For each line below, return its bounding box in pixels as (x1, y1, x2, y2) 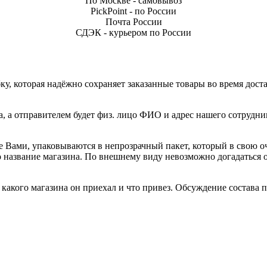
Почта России (105, 17, 162, 27)
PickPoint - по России (91, 6, 176, 17)
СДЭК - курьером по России (76, 27, 191, 38)
